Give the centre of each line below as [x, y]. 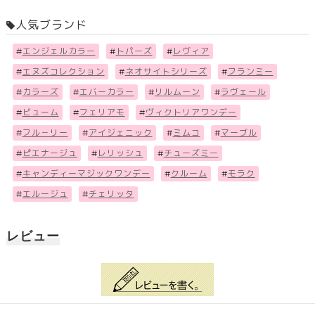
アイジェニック [120, 133]
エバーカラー [107, 92]
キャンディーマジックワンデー [86, 174]
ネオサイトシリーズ [166, 72]
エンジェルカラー [59, 51]
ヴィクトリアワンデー [191, 112]
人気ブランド [51, 25]
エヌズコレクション [63, 72]
